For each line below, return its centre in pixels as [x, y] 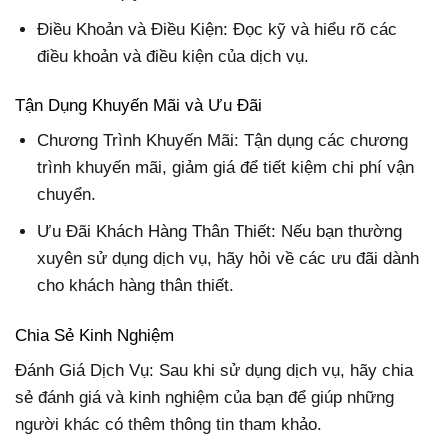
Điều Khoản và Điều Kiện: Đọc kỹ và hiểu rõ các [217, 29]
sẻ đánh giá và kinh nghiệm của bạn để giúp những [204, 398]
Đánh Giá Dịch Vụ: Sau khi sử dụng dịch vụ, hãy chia [214, 371]
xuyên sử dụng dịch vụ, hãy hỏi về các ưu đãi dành [228, 259]
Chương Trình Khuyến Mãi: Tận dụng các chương [223, 141]
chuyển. [67, 195]
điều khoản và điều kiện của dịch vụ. [173, 56]
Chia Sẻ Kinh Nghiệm [94, 335]
